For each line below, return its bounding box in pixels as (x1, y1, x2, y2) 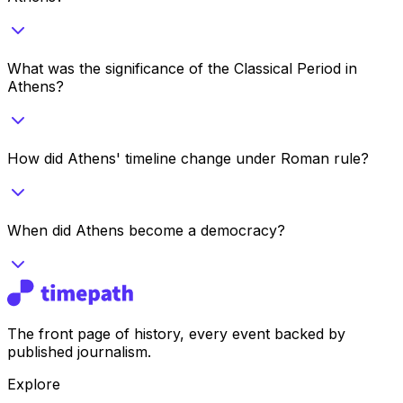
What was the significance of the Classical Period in (7, 58, 357, 77)
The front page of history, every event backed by (7, 324, 345, 343)
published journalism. (7, 342, 151, 361)
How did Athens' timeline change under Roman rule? (7, 148, 369, 167)
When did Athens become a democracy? (7, 220, 285, 239)
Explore (7, 374, 60, 393)
